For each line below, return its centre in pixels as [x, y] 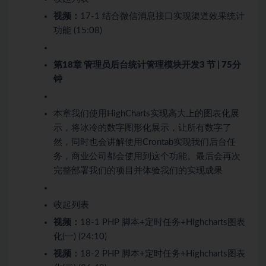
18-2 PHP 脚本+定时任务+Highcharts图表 [163, 254]
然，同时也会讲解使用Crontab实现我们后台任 [145, 142]
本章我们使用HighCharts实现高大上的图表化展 [146, 114]
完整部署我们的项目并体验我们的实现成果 [138, 171]
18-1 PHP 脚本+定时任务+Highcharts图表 [163, 223]
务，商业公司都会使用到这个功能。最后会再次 [147, 157]
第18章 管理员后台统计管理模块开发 [126, 65]
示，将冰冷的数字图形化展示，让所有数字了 [142, 128]
